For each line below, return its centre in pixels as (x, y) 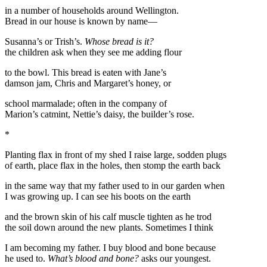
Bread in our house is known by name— (81, 21)
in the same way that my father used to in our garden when (115, 185)
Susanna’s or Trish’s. (45, 41)
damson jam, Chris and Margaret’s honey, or (88, 83)
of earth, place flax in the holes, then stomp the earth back (113, 165)
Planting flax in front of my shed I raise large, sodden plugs (116, 154)
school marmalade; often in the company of (86, 103)
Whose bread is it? (119, 41)
